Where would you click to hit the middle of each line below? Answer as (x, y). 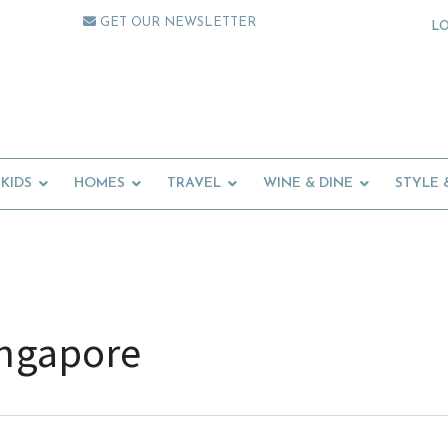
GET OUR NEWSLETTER (176, 22)
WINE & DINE (308, 184)
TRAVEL (194, 184)
